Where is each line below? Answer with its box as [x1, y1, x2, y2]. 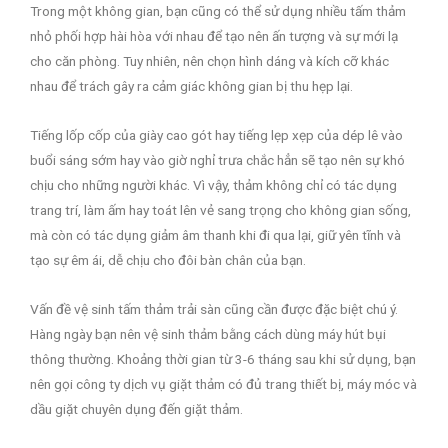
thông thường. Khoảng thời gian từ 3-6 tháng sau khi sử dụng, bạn [30, 350, 416, 367]
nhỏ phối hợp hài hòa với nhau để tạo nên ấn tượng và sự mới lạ [30, 28, 398, 45]
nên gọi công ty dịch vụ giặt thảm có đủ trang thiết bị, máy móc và [30, 375, 417, 392]
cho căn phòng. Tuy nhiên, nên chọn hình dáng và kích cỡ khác [30, 53, 389, 70]
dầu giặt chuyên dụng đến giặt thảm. [30, 400, 243, 417]
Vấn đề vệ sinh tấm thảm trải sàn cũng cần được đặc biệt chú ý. [30, 300, 398, 317]
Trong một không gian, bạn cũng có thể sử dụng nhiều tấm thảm [30, 3, 406, 20]
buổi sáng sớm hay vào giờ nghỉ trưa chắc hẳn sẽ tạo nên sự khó [30, 152, 405, 168]
